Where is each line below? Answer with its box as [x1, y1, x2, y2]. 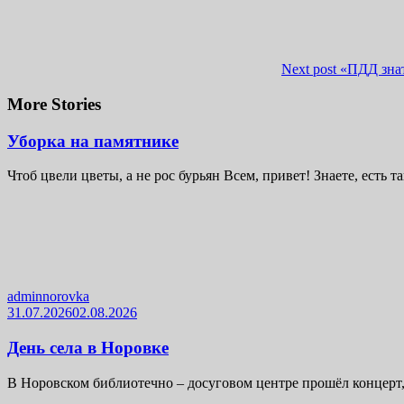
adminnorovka [7, 289, 89, 305]
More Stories [7, 94, 101, 114]
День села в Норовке [7, 337, 169, 357]
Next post [281, 61, 336, 78]
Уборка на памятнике [7, 131, 179, 151]
